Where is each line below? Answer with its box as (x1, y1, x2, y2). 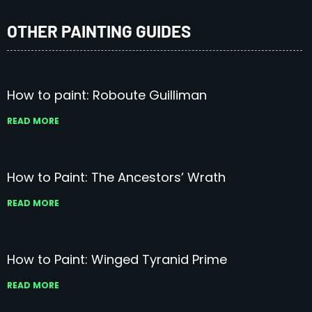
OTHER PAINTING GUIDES (7, 20, 191, 41)
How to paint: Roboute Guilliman (7, 86, 207, 104)
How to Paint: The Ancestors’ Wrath (7, 168, 226, 186)
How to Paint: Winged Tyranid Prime (7, 250, 227, 268)
